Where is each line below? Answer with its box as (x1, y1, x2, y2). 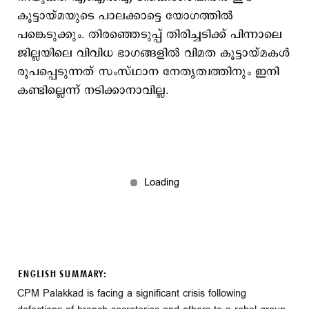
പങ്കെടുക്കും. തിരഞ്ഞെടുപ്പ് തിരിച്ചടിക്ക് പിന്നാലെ (17, 26, 282, 43)
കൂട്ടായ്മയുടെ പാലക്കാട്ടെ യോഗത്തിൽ (17, 8, 233, 24)
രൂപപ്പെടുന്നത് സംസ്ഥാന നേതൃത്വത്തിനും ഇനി (17, 63, 279, 80)
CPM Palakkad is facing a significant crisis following (17, 286, 246, 301)
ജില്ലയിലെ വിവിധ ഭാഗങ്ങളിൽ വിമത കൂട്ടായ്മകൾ (17, 45, 290, 61)
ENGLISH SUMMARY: (17, 266, 106, 282)
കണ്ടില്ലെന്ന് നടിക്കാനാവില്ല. (17, 82, 172, 99)
